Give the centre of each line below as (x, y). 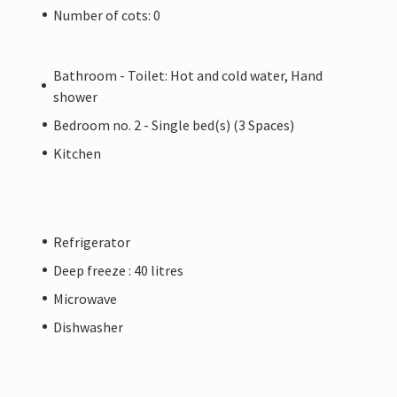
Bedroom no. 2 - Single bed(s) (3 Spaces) (174, 125)
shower (75, 96)
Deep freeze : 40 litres (118, 270)
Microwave (85, 298)
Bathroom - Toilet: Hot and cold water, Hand (187, 75)
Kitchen (77, 153)
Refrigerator (92, 241)
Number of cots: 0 (107, 15)
